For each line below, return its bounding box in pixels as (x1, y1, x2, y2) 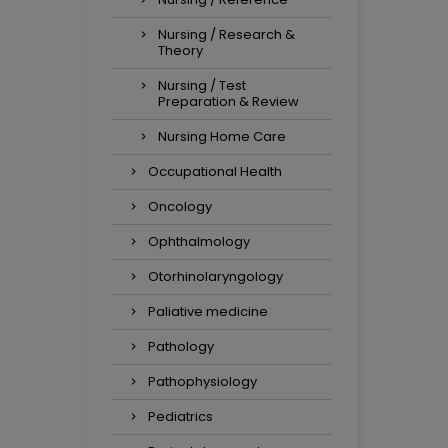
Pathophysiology (148, 372, 257, 391)
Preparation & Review (158, 92, 299, 111)
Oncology (148, 197, 212, 216)
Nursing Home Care (158, 127, 286, 146)
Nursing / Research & (158, 25, 295, 44)
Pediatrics (148, 407, 213, 426)
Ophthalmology (148, 232, 250, 251)
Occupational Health (148, 162, 282, 181)
